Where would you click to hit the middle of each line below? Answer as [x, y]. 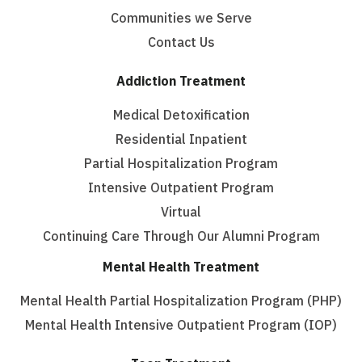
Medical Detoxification [181, 115]
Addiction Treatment [181, 81]
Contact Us [181, 42]
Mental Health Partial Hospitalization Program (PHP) [181, 301]
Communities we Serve [181, 18]
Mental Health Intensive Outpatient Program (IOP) [181, 325]
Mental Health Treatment [181, 267]
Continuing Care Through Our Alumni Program [181, 236]
